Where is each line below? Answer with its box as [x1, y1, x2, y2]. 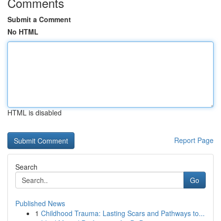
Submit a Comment [7, 14, 71, 24]
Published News [15, 198, 65, 208]
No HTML [7, 27, 38, 37]
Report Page [174, 135, 214, 145]
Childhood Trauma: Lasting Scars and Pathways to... [41, 208, 205, 218]
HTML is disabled [7, 108, 62, 117]
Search [15, 162, 37, 172]
